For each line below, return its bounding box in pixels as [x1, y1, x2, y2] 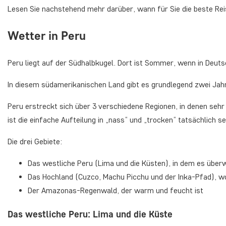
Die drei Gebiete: [8, 136, 62, 146]
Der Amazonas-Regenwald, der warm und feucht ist [28, 185, 203, 195]
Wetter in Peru [8, 28, 86, 43]
